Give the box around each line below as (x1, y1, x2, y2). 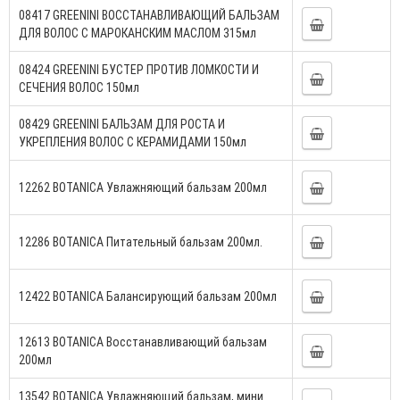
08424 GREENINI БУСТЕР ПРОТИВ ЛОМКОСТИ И (19, 61, 259, 78)
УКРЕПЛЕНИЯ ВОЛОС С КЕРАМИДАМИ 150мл (19, 133, 246, 150)
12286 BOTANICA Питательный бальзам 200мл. (19, 233, 262, 250)
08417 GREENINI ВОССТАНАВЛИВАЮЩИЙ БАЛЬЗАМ (19, 6, 279, 23)
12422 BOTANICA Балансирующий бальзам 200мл (19, 287, 277, 304)
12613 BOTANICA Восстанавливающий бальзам (19, 333, 267, 350)
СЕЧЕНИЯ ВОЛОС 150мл (19, 79, 139, 96)
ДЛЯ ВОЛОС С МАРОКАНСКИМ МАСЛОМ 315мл (19, 24, 256, 41)
